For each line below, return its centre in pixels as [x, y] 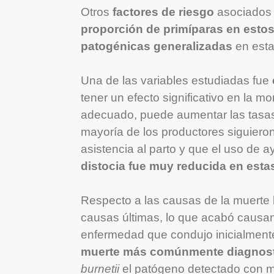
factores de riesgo [163, 12]
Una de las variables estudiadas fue [176, 81]
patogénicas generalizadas [157, 46]
